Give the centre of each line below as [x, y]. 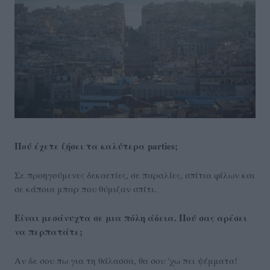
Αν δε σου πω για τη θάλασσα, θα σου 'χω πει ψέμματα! [126, 261]
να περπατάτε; [49, 232]
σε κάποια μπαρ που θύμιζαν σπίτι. [86, 189]
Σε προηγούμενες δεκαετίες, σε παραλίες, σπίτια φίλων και [135, 175]
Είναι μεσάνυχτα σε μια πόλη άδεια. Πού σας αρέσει [131, 218]
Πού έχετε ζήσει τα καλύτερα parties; [96, 146]
